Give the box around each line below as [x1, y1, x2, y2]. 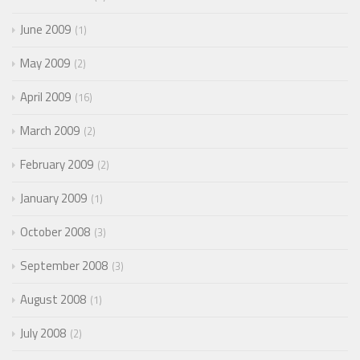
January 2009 [20, 189, 87, 208]
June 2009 [20, 20, 71, 39]
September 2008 [20, 256, 108, 276]
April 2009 [20, 88, 71, 107]
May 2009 [20, 54, 70, 73]
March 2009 [20, 121, 80, 141]
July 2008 [20, 324, 66, 343]
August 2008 [20, 290, 86, 309]
